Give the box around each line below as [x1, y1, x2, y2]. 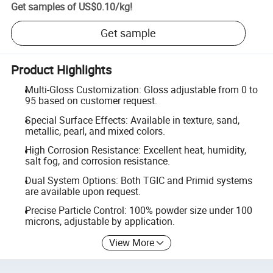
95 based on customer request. [24, 94, 157, 107]
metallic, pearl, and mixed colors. [24, 124, 165, 138]
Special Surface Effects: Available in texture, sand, [24, 113, 239, 127]
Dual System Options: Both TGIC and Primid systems [24, 173, 252, 187]
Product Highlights [11, 61, 112, 78]
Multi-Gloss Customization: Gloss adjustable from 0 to [24, 83, 258, 96]
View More [109, 235, 155, 249]
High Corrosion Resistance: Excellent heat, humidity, [24, 143, 246, 157]
